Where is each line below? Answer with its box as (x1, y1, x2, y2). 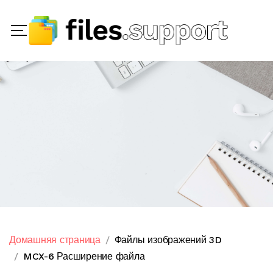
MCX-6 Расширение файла (23, 250, 145, 262)
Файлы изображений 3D (114, 234, 222, 246)
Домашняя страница (9, 234, 101, 246)
